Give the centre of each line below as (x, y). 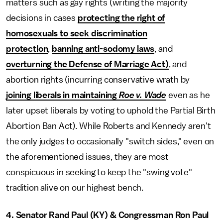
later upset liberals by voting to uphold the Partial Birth (111, 111)
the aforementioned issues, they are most (87, 157)
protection (27, 49)
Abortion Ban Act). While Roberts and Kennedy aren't (109, 126)
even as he (188, 95)
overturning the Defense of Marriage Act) (87, 64)
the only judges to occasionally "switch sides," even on (110, 141)
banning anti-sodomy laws (103, 49)
